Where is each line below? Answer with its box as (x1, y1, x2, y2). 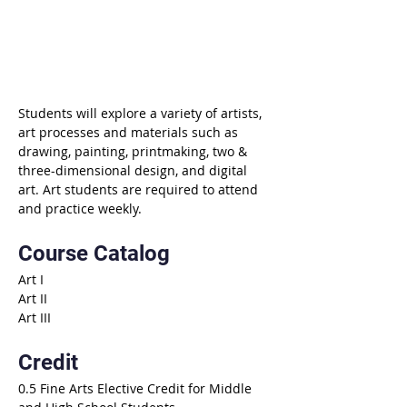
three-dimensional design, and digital (18, 162, 251, 179)
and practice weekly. (18, 200, 142, 217)
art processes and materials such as (18, 124, 242, 141)
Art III (18, 309, 51, 326)
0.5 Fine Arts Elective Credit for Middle (18, 380, 255, 397)
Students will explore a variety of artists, (18, 104, 265, 122)
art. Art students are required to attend (18, 181, 262, 198)
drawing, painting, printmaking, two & (18, 143, 251, 160)
